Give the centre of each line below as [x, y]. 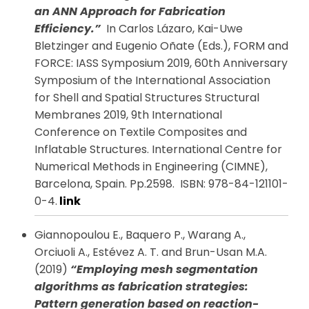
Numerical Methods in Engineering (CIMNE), [151, 167]
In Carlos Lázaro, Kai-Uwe [172, 29]
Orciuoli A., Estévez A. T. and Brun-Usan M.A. [151, 252]
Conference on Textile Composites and [141, 132]
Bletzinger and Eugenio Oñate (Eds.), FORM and [161, 46]
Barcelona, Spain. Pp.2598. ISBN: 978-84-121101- [161, 184]
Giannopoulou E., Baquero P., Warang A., [140, 235]
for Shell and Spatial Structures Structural [147, 98]
